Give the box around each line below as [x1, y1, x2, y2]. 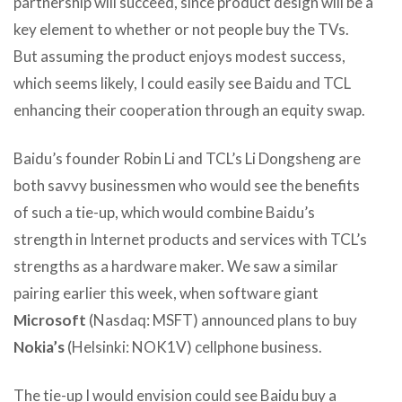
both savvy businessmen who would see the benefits [13, 175, 360, 195]
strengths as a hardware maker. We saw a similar [13, 256, 338, 275]
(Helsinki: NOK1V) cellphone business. [65, 336, 322, 356]
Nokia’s [13, 336, 65, 356]
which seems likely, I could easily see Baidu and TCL [13, 73, 351, 92]
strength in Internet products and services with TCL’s [13, 229, 367, 249]
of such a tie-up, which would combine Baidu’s [13, 202, 315, 222]
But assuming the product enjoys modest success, [13, 46, 345, 66]
